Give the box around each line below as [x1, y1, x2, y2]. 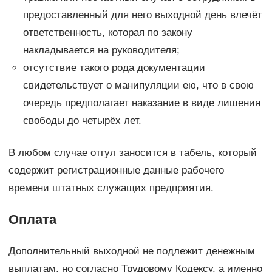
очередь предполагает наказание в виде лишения [22, 97, 260, 109]
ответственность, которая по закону [22, 26, 192, 38]
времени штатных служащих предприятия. [8, 182, 214, 194]
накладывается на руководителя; [22, 44, 180, 56]
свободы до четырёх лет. [22, 114, 141, 126]
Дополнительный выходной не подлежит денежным [8, 245, 255, 257]
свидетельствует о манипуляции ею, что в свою [22, 79, 254, 91]
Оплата [8, 211, 56, 227]
